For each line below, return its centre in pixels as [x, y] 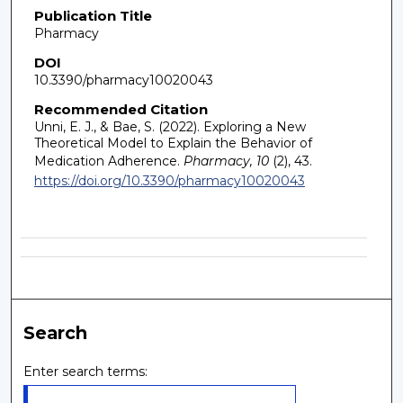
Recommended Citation [121, 109]
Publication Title [93, 16]
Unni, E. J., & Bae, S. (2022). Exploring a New [170, 126]
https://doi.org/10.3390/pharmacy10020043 [169, 180]
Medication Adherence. [107, 161]
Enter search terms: [86, 372]
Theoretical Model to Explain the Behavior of [173, 143]
